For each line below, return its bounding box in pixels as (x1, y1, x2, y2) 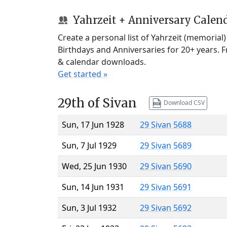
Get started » (58, 68, 107, 80)
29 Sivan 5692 (140, 202, 192, 213)
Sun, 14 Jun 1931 (62, 181, 124, 193)
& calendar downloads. (58, 56, 146, 67)
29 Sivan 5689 (140, 139, 192, 151)
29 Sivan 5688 (140, 119, 192, 130)
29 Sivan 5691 (140, 181, 192, 193)
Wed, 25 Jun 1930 (62, 160, 127, 172)
